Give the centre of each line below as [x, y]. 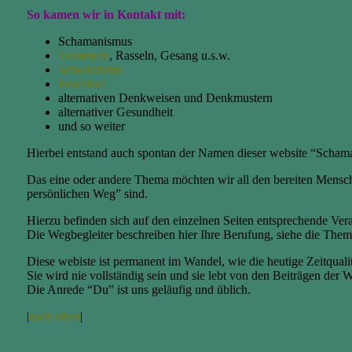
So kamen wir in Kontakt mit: [106, 14]
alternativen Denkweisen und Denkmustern [165, 97]
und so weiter [92, 126]
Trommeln [84, 55]
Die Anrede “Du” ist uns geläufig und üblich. [139, 289]
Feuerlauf [82, 83]
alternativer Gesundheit [115, 112]
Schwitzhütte [90, 69]
